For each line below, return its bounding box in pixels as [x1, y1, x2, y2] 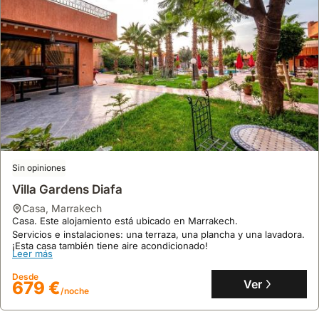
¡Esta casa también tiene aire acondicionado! [12, 240, 208, 251]
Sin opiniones [12, 162, 66, 173]
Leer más [12, 248, 53, 259]
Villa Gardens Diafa [12, 182, 122, 197]
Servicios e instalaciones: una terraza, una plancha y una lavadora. [12, 229, 305, 240]
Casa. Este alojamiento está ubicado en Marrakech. [12, 215, 241, 226]
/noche [61, 286, 89, 296]
